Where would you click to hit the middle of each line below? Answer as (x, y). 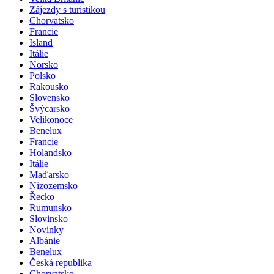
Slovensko (50, 97)
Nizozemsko (54, 185)
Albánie (45, 240)
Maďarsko (49, 174)
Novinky (46, 229)
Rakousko (49, 86)
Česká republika (61, 262)
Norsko (44, 64)
